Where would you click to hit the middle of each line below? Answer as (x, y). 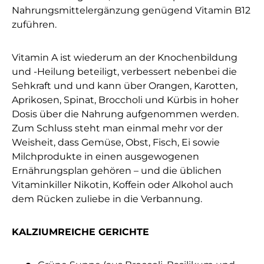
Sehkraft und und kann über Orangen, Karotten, (125, 86)
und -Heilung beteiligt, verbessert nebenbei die (124, 72)
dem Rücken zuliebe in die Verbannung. (107, 199)
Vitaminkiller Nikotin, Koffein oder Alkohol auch (123, 185)
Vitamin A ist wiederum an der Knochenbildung (125, 58)
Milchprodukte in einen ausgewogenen (105, 157)
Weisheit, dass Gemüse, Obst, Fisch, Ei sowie (116, 143)
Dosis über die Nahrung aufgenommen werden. (125, 114)
